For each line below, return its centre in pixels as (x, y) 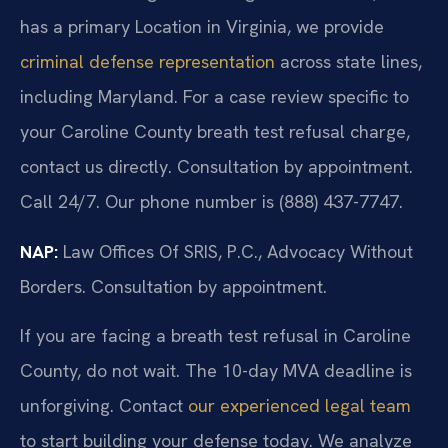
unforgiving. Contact (104, 406)
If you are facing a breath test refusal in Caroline (215, 336)
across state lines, (348, 62)
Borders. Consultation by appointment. (173, 286)
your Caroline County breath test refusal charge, (215, 132)
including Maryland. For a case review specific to (214, 97)
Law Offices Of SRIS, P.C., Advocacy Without (235, 251)
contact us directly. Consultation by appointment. (216, 167)
